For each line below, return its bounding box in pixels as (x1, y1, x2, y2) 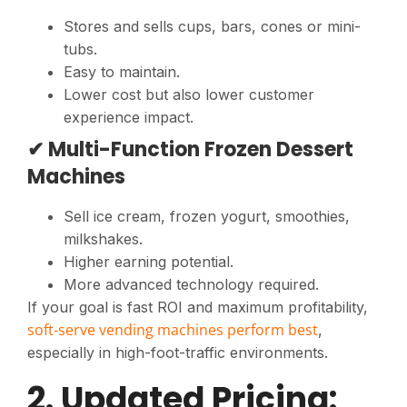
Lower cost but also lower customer (64, 84, 314, 104)
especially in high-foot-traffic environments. (27, 342, 328, 362)
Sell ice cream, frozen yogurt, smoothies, (64, 206, 350, 225)
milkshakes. (64, 229, 143, 248)
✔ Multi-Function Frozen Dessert (27, 134, 353, 164)
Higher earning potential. (64, 252, 233, 271)
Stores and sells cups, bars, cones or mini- (64, 16, 361, 35)
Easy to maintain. (64, 62, 180, 81)
